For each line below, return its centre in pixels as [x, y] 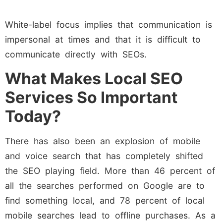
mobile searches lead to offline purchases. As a [110, 215]
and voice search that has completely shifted [104, 156]
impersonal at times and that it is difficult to [103, 40]
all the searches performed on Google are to [105, 185]
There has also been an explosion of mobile [103, 141]
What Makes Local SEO [94, 78]
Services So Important [91, 97]
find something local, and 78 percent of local [105, 200]
